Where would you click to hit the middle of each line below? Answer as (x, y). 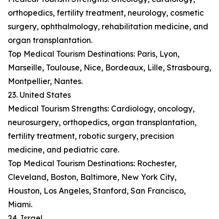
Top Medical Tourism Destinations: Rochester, (92, 164)
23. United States (39, 95)
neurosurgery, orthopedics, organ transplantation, (102, 122)
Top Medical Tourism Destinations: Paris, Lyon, (94, 54)
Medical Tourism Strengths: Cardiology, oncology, (101, 109)
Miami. (20, 205)
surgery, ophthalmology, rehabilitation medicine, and (108, 27)
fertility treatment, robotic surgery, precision (91, 136)
